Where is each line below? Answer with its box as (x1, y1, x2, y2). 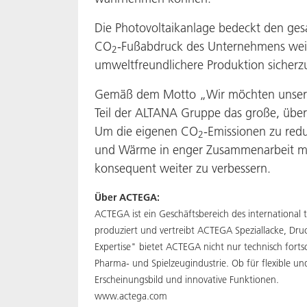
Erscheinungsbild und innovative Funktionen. (95, 273, 279, 286)
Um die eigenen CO (95, 123, 198, 139)
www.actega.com (95, 290, 167, 302)
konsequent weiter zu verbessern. (95, 160, 271, 176)
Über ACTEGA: (95, 191, 160, 204)
